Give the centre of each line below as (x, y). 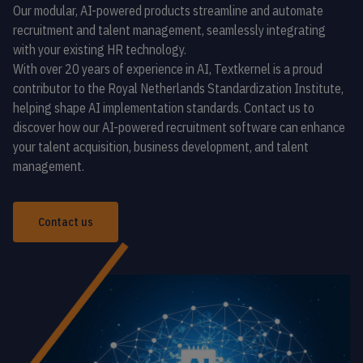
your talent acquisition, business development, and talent (161, 147)
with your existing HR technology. (100, 49)
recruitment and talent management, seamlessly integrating (169, 30)
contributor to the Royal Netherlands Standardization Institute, (178, 88)
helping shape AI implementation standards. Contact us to (164, 108)
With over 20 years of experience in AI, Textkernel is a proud (168, 69)
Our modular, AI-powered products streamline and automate (168, 11)
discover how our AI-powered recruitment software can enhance (179, 127)
